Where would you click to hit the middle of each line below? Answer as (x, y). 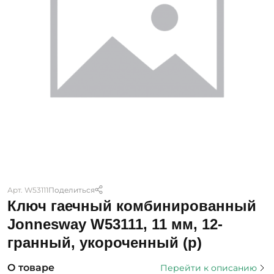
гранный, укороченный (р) (105, 243)
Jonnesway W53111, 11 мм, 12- (115, 224)
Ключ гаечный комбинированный (132, 206)
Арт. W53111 (28, 190)
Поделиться (72, 190)
